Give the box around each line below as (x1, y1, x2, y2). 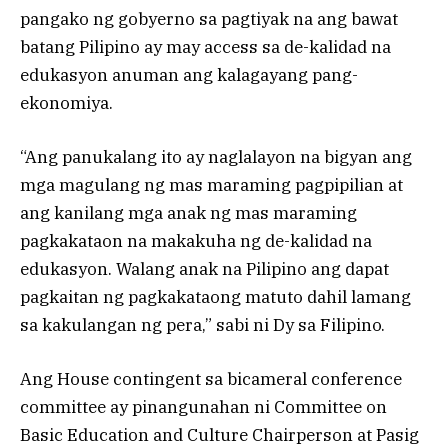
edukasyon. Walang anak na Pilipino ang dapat (20, 258, 389, 281)
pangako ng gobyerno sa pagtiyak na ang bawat (20, 7, 398, 30)
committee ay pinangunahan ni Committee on (20, 396, 387, 419)
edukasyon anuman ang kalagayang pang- (20, 63, 358, 86)
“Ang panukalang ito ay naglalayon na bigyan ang (20, 146, 412, 169)
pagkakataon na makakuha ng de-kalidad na (20, 230, 372, 253)
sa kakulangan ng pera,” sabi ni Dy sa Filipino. (20, 314, 385, 337)
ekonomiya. (20, 91, 113, 114)
